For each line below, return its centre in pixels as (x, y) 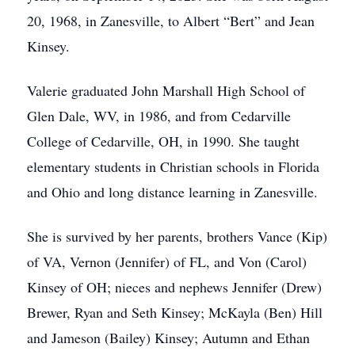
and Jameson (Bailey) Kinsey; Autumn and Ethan (168, 338)
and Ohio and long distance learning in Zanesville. (172, 192)
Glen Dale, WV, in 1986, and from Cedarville (159, 116)
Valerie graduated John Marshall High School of (166, 90)
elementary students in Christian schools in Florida (173, 166)
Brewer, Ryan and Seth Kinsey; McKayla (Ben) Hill (175, 312)
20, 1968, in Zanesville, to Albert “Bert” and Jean (171, 21)
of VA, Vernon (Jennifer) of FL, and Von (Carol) (167, 261)
